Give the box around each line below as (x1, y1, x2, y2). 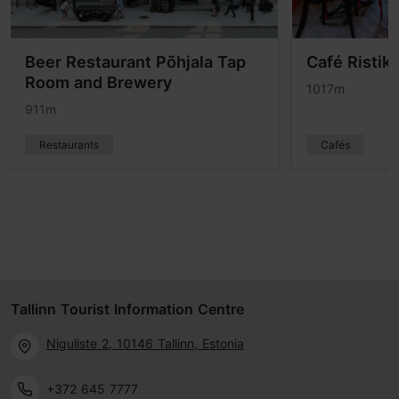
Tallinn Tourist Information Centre (11, 300, 244, 319)
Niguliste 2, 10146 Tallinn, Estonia (46, 335, 244, 351)
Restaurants (39, 138, 99, 152)
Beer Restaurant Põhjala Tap (25, 53, 246, 72)
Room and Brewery (25, 73, 172, 93)
